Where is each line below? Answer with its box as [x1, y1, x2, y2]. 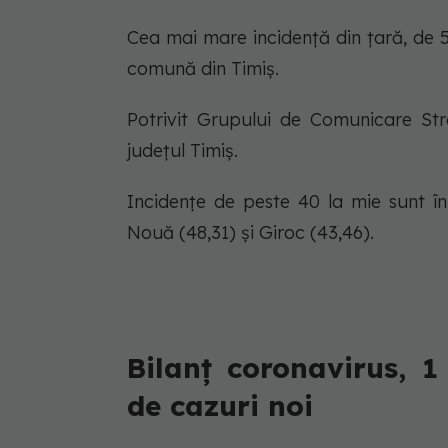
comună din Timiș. [127, 56, 279, 80]
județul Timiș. [127, 138, 238, 162]
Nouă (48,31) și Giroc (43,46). [127, 220, 374, 244]
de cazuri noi [127, 387, 313, 423]
